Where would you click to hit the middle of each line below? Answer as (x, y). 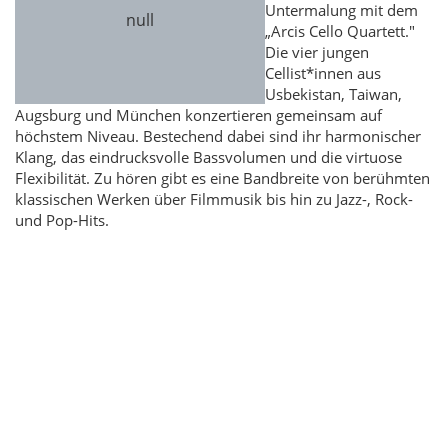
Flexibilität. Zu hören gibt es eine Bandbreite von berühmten (222, 178)
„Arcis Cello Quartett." (340, 31)
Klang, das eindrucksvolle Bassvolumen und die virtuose (208, 157)
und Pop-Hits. (62, 220)
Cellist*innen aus (323, 73)
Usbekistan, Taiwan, (333, 94)
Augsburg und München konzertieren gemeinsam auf (198, 115)
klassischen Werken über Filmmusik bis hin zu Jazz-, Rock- (214, 199)
